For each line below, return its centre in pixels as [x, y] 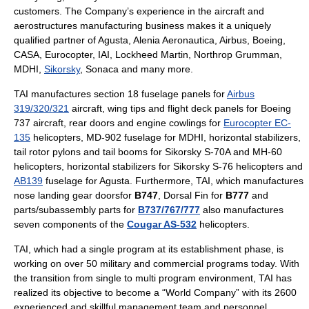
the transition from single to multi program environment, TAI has [153, 278]
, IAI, [104, 54]
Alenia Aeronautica [174, 40]
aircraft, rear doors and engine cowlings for [127, 123]
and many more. [156, 69]
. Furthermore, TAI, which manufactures [217, 181]
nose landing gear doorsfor [74, 195]
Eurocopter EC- [257, 123]
